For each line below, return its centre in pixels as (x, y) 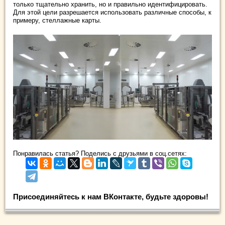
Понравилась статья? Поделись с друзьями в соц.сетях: (100, 153)
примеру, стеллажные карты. (57, 20)
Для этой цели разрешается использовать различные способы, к (112, 12)
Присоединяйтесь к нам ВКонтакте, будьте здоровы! (111, 196)
